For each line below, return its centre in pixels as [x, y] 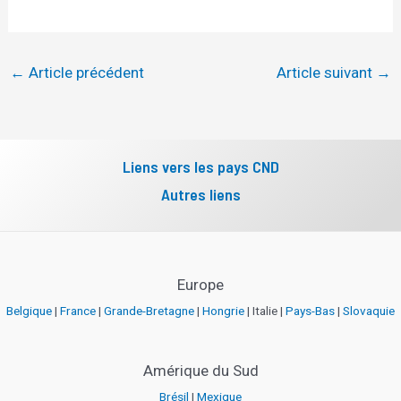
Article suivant [326, 73]
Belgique [29, 310]
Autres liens [200, 194]
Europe [200, 284]
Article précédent [85, 73]
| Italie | [265, 310]
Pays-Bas [310, 310]
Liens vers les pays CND [200, 166]
